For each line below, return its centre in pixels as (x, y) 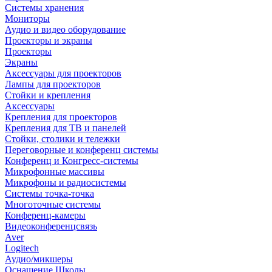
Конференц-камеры (45, 215)
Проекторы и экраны (49, 40)
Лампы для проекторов (53, 84)
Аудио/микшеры (39, 259)
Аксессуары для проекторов (63, 73)
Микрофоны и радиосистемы (66, 182)
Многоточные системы (53, 204)
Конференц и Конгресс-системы (72, 161)
